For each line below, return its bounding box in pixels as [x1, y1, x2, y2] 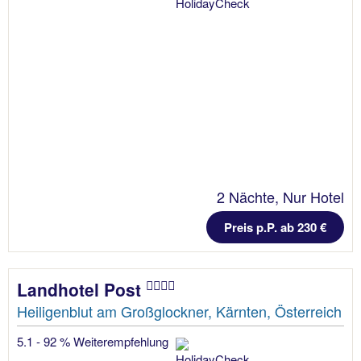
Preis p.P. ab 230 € [224, 218, 326, 236]
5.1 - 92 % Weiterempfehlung [17, 333, 172, 350]
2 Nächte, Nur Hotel [217, 186, 344, 207]
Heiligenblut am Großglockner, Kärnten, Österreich [17, 301, 342, 322]
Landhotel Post [17, 277, 146, 301]
